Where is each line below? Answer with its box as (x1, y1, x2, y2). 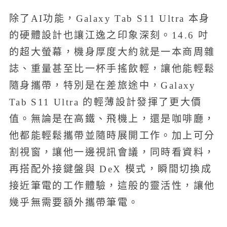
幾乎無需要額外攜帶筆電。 (9, 197, 139, 208)
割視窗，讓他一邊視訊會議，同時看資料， (9, 146, 215, 158)
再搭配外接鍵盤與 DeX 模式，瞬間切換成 (9, 163, 212, 174)
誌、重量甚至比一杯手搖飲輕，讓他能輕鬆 (9, 63, 215, 74)
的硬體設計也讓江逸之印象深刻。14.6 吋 (9, 29, 209, 41)
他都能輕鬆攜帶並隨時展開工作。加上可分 (9, 130, 215, 141)
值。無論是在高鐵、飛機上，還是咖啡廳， (9, 113, 215, 124)
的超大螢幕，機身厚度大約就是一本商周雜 (9, 46, 215, 57)
